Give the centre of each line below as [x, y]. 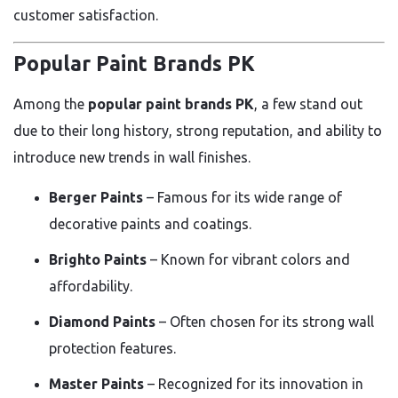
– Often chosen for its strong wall [265, 321]
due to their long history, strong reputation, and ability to [198, 130]
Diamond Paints [102, 321]
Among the [51, 103]
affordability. [91, 286]
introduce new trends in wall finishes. [132, 157]
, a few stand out [308, 103]
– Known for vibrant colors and [248, 259]
